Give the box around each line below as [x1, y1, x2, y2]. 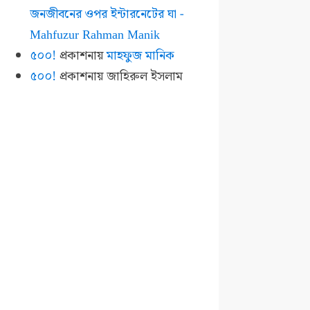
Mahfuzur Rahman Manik [29, 24, 160, 45]
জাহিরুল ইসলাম [106, 66, 183, 86]
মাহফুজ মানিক [106, 45, 174, 66]
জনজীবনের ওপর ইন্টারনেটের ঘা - [29, 3, 184, 24]
